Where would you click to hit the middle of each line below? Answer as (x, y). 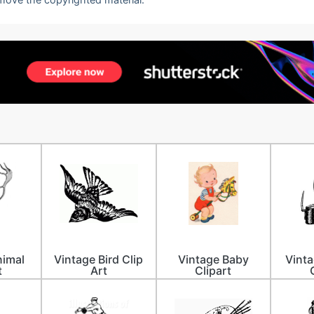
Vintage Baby (213, 259)
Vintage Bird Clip (99, 259)
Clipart (213, 271)
